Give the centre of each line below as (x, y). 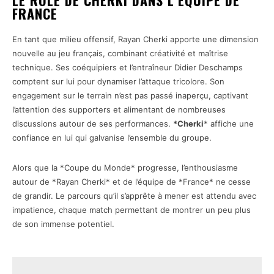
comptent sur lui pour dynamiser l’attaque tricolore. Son (118, 82)
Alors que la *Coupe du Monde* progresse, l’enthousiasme (125, 168)
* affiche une (229, 124)
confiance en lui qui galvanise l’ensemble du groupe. (112, 138)
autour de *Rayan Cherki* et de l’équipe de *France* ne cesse (131, 182)
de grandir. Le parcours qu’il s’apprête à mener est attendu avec (134, 196)
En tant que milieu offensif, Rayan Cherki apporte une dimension (135, 39)
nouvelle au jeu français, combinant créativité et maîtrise (120, 54)
